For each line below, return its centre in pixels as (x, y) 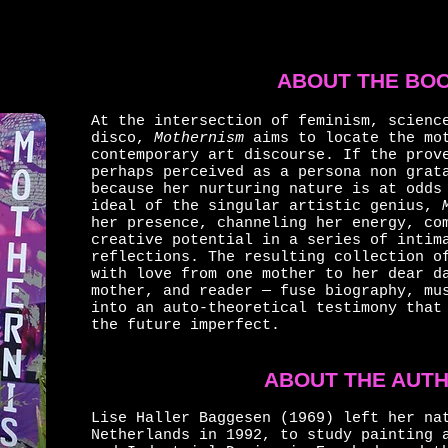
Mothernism (199, 138)
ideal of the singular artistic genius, (266, 206)
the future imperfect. (185, 325)
